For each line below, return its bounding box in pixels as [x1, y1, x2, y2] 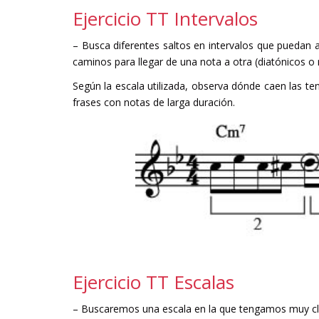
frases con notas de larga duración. [73, 95, 235, 110]
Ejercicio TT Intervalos [73, 5, 258, 31]
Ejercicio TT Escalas [73, 268, 234, 295]
